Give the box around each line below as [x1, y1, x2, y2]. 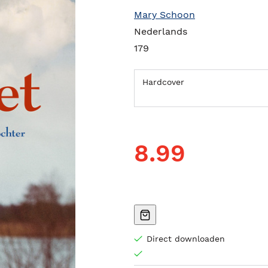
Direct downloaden [147, 234, 225, 243]
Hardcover [142, 77, 184, 87]
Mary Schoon [134, 9, 195, 20]
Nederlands [134, 26, 187, 37]
